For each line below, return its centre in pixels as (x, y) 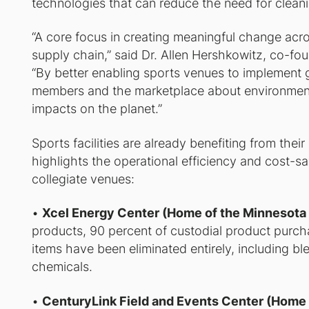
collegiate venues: (83, 179)
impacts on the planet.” (97, 109)
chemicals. (62, 267)
